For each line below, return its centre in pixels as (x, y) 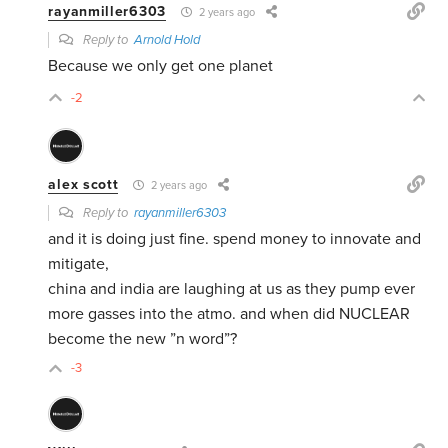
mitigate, (79, 264)
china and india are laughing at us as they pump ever (232, 289)
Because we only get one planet (161, 66)
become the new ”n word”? (143, 339)
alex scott (83, 185)
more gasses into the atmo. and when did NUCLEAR (229, 314)
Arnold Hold (167, 40)
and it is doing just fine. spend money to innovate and (235, 239)
